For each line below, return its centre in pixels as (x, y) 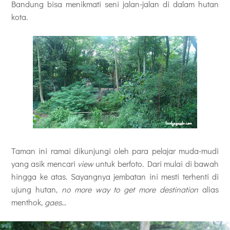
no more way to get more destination (130, 189)
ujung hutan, (36, 189)
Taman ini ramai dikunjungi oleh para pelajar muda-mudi (115, 150)
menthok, (28, 202)
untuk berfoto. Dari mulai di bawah (157, 163)
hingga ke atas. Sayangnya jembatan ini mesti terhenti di (115, 176)
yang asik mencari (44, 163)
